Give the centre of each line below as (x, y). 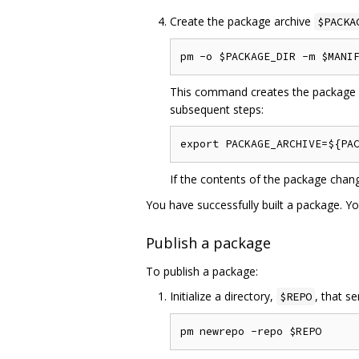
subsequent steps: (217, 110)
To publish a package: (202, 272)
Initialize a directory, (223, 296)
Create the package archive (242, 22)
